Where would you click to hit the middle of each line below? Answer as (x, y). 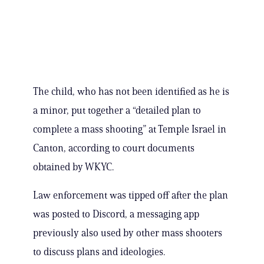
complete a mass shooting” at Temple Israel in (130, 129)
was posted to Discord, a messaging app (116, 214)
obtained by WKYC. (73, 167)
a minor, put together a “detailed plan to (117, 110)
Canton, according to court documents (114, 148)
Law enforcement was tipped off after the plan (131, 195)
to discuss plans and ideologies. (99, 252)
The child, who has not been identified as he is (131, 92)
